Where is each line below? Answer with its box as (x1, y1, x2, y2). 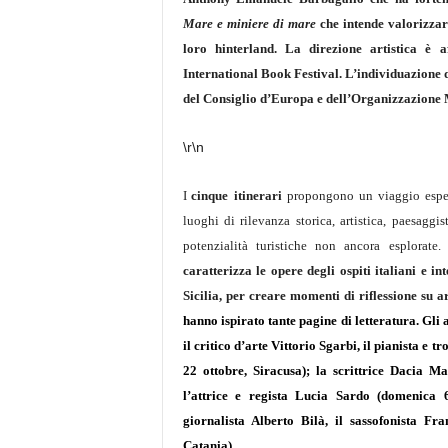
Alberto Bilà (250, 413, 325, 428)
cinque (191, 188, 229, 203)
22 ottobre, (182, 363, 253, 378)
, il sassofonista (324, 413, 425, 428)
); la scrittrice (301, 363, 390, 378)
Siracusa (252, 363, 302, 378)
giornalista (182, 413, 251, 428)
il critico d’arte (182, 338, 271, 353)
